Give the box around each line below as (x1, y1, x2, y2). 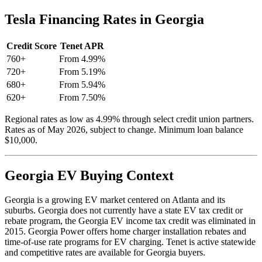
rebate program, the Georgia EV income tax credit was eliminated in (5, 216, 256, 226)
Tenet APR (60, 40, 104, 51)
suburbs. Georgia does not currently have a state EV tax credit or (5, 205, 243, 216)
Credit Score (6, 40, 57, 51)
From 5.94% (59, 79, 105, 89)
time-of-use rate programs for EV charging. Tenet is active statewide (5, 237, 256, 247)
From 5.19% (59, 66, 105, 77)
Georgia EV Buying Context (5, 167, 174, 183)
